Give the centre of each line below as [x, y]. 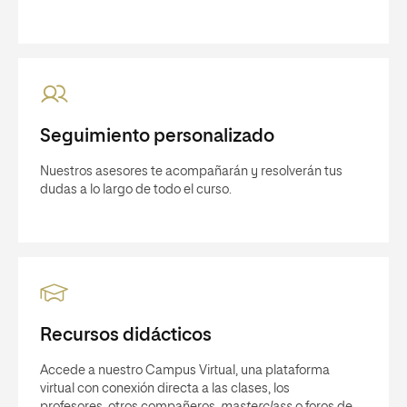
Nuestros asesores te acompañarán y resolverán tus [191, 171]
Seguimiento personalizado [157, 136]
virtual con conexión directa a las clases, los [165, 388]
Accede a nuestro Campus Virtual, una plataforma [185, 370]
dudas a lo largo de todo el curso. [136, 189]
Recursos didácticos [126, 335]
